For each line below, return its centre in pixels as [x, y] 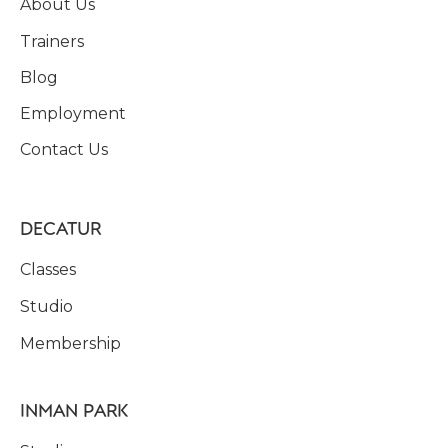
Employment [73, 113]
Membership [70, 343]
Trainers [52, 41]
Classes [48, 269]
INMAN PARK [74, 409]
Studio [46, 306]
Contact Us [64, 149]
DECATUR [60, 227]
